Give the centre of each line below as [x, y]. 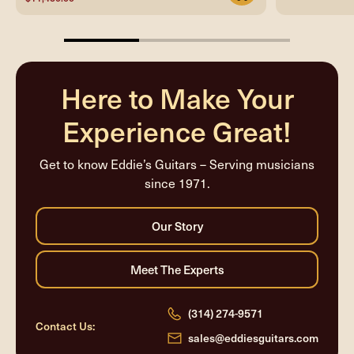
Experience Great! [177, 130]
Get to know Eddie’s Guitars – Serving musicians [177, 164]
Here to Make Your [177, 97]
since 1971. [177, 183]
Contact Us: [65, 326]
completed [87, 57]
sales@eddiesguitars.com [253, 337]
